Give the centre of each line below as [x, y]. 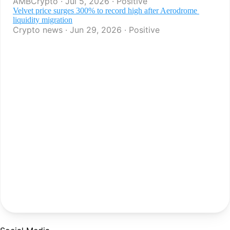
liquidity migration [43, 20]
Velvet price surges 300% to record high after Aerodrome [105, 11]
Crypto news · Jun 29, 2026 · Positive [86, 30]
